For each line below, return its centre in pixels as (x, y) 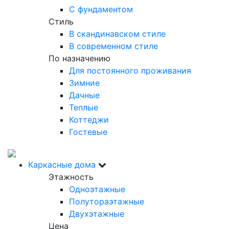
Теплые (84, 107)
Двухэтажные (97, 214)
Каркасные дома (62, 165)
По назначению (79, 58)
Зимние (84, 83)
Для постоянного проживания (130, 71)
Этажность (71, 177)
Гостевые (88, 132)
